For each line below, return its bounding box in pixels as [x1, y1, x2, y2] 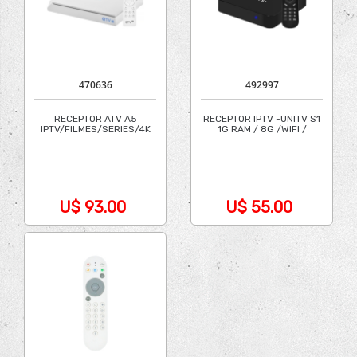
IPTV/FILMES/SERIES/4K [40, 124, 151, 135]
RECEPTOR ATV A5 [53, 113, 137, 124]
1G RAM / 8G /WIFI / [217, 124, 307, 135]
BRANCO [76, 134, 115, 145]
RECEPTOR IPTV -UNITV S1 [203, 113, 320, 124]
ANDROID [241, 134, 282, 145]
